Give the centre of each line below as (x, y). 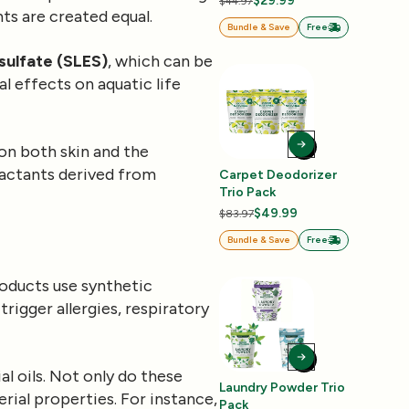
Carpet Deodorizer (278, 175)
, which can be (160, 62)
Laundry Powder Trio (282, 388)
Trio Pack (247, 193)
